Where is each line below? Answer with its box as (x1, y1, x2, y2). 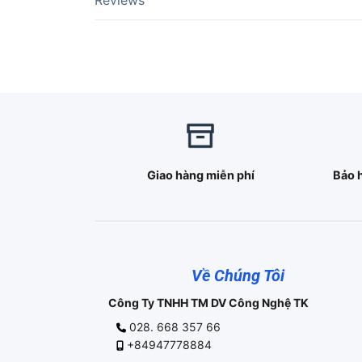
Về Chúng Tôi (192, 266, 284, 286)
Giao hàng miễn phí (146, 168, 255, 183)
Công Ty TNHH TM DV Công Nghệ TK (107, 296, 309, 310)
